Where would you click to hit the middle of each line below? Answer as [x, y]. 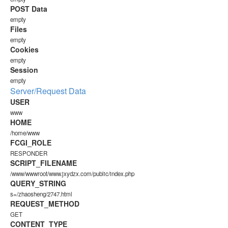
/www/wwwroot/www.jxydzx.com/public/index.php [72, 174]
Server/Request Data [48, 91]
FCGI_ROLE [31, 142]
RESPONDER [29, 153]
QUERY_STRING [38, 183]
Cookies [24, 49]
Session [24, 70]
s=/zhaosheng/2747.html [41, 194]
